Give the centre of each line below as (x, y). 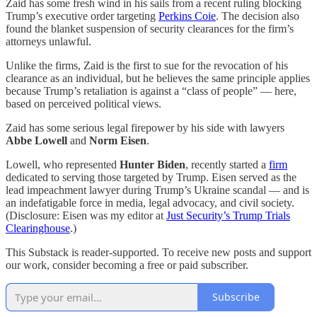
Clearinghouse (38, 228)
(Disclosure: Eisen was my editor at (86, 215)
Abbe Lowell (36, 140)
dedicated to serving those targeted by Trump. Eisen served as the (151, 177)
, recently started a (227, 164)
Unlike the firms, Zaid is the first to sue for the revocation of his (147, 65)
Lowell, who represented (63, 164)
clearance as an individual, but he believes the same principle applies (158, 78)
